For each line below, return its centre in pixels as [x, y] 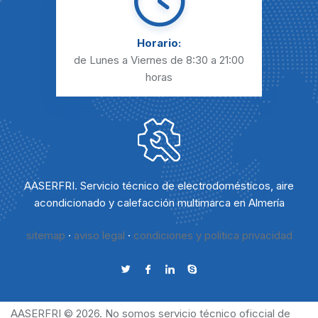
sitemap [45, 235]
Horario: [159, 43]
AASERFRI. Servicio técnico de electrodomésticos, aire [159, 185]
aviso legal [99, 235]
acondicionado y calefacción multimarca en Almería [159, 202]
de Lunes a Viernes [122, 60]
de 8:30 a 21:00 [207, 60]
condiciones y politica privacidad [213, 235]
